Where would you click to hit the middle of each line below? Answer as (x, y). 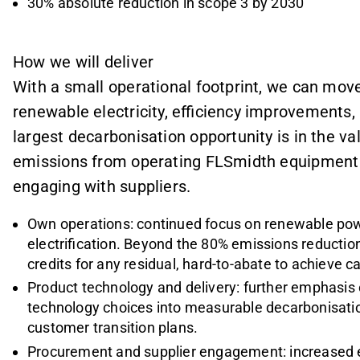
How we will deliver (84, 61)
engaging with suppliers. (102, 186)
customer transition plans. (113, 327)
